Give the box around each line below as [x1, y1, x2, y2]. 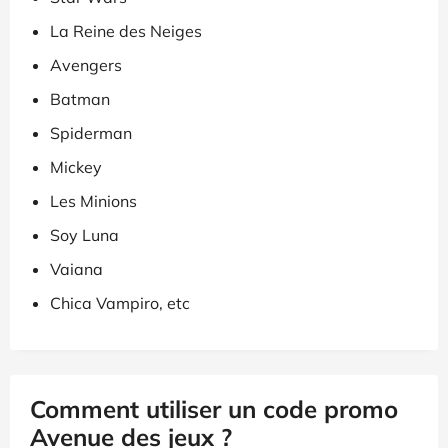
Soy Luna [50, 224, 119, 245]
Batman [50, 88, 110, 109]
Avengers [50, 54, 122, 75]
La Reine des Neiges [50, 20, 202, 41]
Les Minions [50, 190, 137, 211]
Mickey [50, 156, 102, 177]
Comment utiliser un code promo [30, 393, 398, 424]
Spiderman [50, 122, 132, 143]
